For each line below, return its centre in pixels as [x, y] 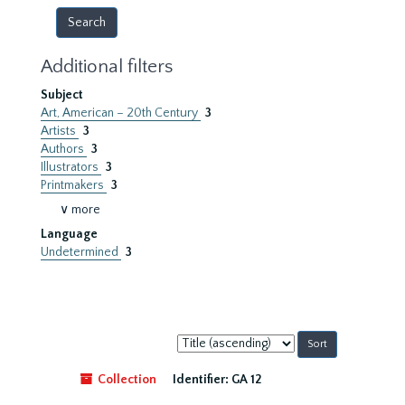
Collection [126, 380]
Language [69, 234]
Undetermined [81, 252]
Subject [62, 95]
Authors [64, 149]
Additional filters [107, 66]
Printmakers [74, 185]
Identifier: [201, 380]
